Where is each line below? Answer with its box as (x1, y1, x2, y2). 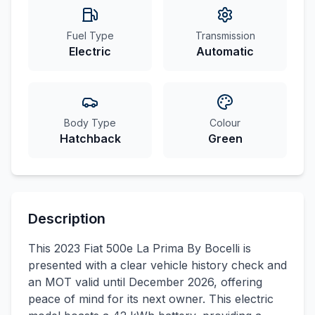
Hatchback (59, 131, 121, 146)
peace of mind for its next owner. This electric (28, 292, 274, 306)
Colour (210, 117, 240, 129)
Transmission (195, 30, 255, 41)
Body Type (64, 117, 116, 129)
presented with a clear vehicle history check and (28, 258, 287, 272)
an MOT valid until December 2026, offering (28, 275, 262, 289)
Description (28, 210, 105, 227)
